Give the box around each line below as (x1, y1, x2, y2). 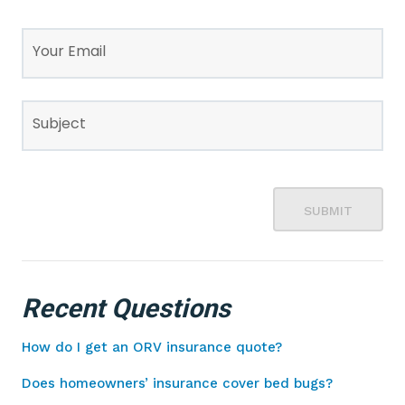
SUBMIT (304, 203, 353, 218)
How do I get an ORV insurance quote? (22, 339, 282, 355)
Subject (33, 113, 86, 134)
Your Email (33, 41, 106, 61)
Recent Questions (22, 293, 231, 324)
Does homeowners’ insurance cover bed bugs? (22, 375, 333, 391)
